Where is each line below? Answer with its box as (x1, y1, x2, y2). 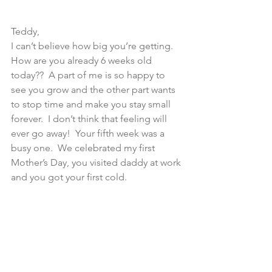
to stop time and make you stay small (11, 98, 173, 110)
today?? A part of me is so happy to (11, 69, 168, 81)
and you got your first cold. (11, 171, 127, 183)
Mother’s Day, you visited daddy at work (11, 157, 183, 168)
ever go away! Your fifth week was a (11, 127, 167, 139)
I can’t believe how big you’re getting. (11, 40, 175, 52)
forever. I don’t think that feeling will (11, 113, 169, 124)
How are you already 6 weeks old (11, 55, 154, 66)
